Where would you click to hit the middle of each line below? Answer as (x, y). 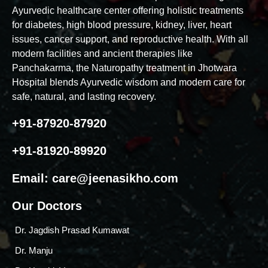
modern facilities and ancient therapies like (102, 54)
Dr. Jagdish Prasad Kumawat (72, 230)
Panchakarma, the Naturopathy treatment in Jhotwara (124, 68)
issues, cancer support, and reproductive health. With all (130, 39)
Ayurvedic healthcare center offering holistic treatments (128, 10)
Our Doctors (47, 206)
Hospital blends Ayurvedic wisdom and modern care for (129, 82)
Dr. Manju (34, 250)
